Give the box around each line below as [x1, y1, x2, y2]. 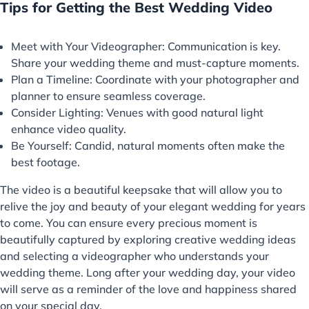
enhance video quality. [11, 121, 126, 136]
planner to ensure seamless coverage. [11, 88, 206, 103]
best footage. [11, 154, 80, 169]
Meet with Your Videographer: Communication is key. [11, 39, 281, 53]
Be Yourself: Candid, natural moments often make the [11, 138, 285, 152]
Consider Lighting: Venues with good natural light [11, 105, 263, 119]
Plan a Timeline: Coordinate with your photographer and [11, 72, 299, 86]
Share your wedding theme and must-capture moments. [11, 55, 299, 70]
